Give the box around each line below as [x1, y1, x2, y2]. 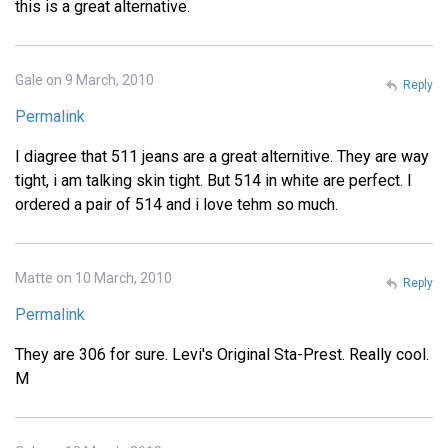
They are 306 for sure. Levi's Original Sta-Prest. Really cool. [15, 344, 429, 364]
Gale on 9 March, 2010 [15, 71, 154, 88]
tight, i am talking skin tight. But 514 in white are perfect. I [15, 170, 412, 190]
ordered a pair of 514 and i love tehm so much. [15, 194, 338, 214]
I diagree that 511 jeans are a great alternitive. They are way [15, 146, 429, 166]
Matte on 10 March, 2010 [15, 269, 172, 286]
